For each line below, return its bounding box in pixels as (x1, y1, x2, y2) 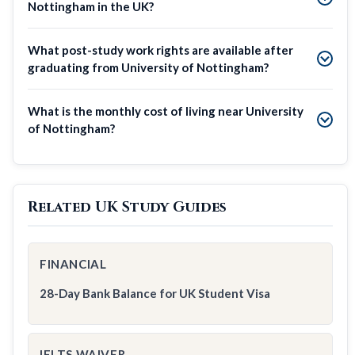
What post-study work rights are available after (28, 42, 293, 57)
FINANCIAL (40, 256, 107, 271)
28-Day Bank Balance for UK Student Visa (40, 285, 270, 300)
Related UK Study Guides (28, 197, 227, 217)
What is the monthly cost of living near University (28, 103, 303, 118)
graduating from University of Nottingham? (28, 59, 269, 74)
